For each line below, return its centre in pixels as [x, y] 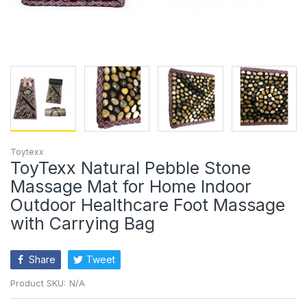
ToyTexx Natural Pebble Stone [131, 168]
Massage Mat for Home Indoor [131, 186]
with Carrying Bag [83, 223]
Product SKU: [38, 283]
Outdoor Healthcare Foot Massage [148, 205]
